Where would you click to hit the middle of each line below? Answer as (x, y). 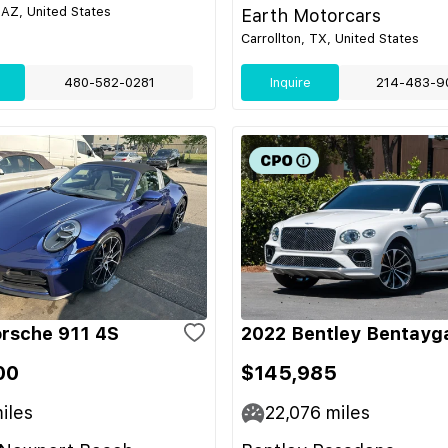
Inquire (290, 82)
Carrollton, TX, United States (330, 38)
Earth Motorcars (311, 15)
